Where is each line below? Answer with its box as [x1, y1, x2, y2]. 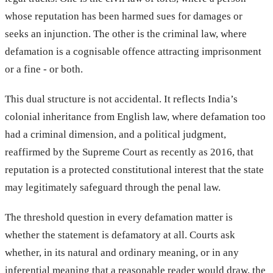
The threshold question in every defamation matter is [5, 211, 233, 223]
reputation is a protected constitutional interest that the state [5, 163, 264, 175]
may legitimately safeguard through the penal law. [5, 181, 221, 193]
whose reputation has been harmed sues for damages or [5, 10, 243, 22]
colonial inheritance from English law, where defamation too [5, 110, 266, 122]
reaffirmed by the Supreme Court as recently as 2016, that [5, 146, 253, 158]
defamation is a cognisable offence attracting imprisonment [5, 45, 261, 57]
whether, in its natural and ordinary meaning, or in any [5, 246, 239, 258]
